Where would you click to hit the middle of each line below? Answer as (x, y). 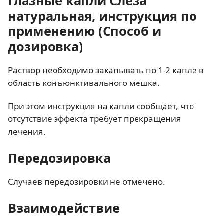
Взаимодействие (64, 207)
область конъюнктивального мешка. (84, 82)
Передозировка (59, 157)
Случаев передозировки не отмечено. (86, 181)
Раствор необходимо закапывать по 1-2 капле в (106, 70)
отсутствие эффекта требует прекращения (95, 118)
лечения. (27, 131)
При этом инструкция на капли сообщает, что (101, 106)
